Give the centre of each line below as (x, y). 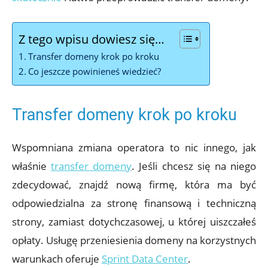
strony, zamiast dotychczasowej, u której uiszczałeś (134, 222)
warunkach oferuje (57, 259)
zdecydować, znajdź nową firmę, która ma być (134, 185)
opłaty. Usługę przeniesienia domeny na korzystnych (134, 240)
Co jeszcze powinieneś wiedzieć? (95, 71)
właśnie (32, 166)
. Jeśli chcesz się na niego (194, 166)
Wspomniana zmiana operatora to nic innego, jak (134, 148)
